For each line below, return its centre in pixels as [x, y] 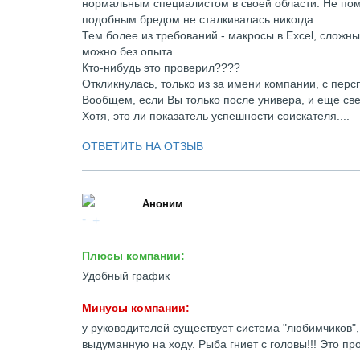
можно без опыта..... [135, 51]
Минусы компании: [136, 308]
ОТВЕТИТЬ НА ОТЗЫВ [143, 146]
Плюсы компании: [133, 256]
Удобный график [126, 276]
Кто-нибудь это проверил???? [161, 67]
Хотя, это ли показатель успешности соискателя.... [216, 116]
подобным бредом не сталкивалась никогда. [199, 19]
